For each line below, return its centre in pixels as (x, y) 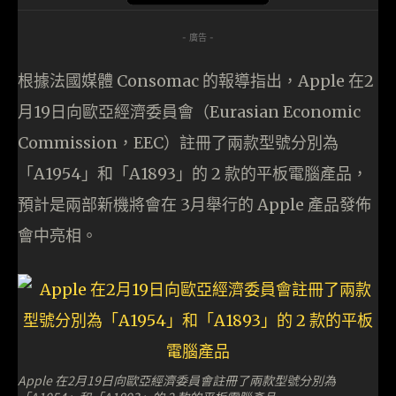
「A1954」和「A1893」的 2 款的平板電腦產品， (193, 174)
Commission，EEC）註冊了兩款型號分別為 (178, 143)
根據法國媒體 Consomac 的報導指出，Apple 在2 (196, 81)
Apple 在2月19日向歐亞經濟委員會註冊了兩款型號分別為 (177, 381)
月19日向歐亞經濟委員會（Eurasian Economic (189, 112)
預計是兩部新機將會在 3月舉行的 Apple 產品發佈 (194, 205)
